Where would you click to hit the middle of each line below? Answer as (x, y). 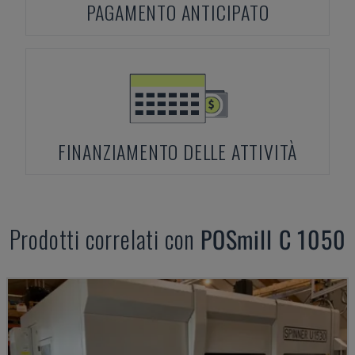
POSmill (237, 239)
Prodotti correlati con (105, 239)
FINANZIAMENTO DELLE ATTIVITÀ (177, 151)
